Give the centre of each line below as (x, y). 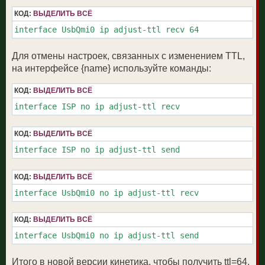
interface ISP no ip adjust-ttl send (97, 149)
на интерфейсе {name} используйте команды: (112, 68)
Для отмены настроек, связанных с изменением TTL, (128, 56)
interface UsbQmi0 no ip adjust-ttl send (106, 236)
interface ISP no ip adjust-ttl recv (97, 107)
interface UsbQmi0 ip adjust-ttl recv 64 (106, 29)
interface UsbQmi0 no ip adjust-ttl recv (106, 193)
